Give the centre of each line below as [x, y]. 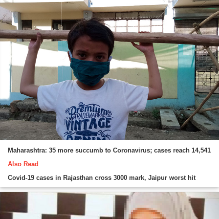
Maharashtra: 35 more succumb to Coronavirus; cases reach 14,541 [109, 150]
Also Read [23, 164]
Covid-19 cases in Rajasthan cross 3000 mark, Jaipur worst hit [102, 177]
